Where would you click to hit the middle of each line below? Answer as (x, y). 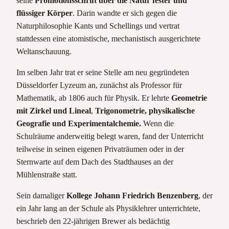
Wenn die (158, 123)
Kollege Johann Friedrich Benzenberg (132, 195)
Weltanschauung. (44, 51)
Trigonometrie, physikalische (145, 110)
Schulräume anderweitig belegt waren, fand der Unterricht (110, 136)
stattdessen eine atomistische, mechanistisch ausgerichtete (108, 38)
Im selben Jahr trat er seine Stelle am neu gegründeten (103, 72)
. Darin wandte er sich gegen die (125, 13)
